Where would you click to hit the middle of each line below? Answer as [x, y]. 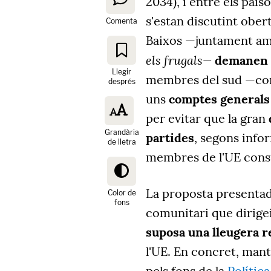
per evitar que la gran [207, 119]
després [122, 82]
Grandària [122, 132]
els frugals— [179, 60]
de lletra [122, 142]
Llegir [122, 72]
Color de [122, 193]
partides [170, 138]
